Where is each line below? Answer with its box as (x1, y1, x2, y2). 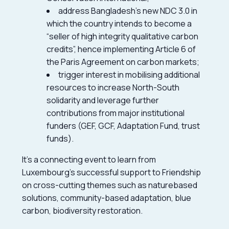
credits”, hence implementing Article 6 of (47, 43, 196, 55)
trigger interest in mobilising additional (58, 68, 200, 80)
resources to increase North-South (47, 81, 180, 93)
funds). (47, 132, 74, 144)
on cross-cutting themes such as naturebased (22, 179, 198, 191)
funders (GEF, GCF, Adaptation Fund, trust (47, 120, 200, 131)
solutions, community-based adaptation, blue (22, 192, 192, 203)
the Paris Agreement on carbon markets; (47, 56, 200, 67)
